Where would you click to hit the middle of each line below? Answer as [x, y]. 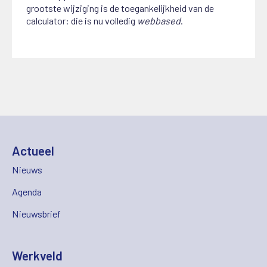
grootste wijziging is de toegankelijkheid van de [120, 8]
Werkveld [37, 255]
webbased [159, 21]
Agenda [27, 191]
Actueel [33, 151]
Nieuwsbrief [36, 213]
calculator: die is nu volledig [82, 21]
